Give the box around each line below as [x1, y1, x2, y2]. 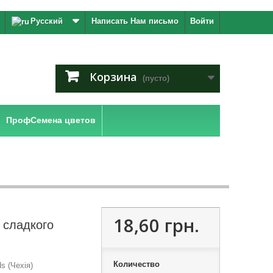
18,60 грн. [113, 213, 199, 237]
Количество [113, 260, 160, 269]
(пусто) [143, 74, 169, 83]
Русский [30, 16, 63, 26]
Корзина [90, 69, 137, 84]
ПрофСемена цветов [6, 115, 96, 125]
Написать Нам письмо [91, 16, 179, 26]
